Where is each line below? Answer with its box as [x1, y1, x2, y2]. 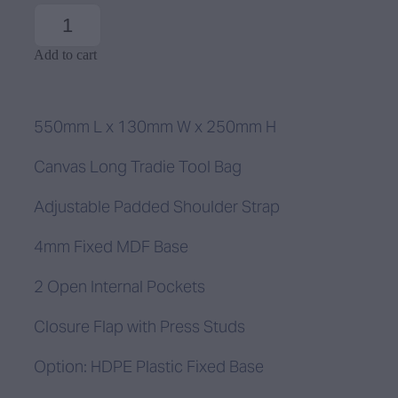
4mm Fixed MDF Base [34, 236, 188, 258]
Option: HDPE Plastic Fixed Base [34, 356, 267, 378]
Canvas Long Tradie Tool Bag [34, 156, 242, 178]
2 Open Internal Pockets [34, 276, 205, 298]
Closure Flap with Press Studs [34, 316, 245, 338]
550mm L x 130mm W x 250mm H [34, 116, 276, 138]
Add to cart [34, 47, 97, 63]
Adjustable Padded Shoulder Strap [34, 196, 280, 218]
